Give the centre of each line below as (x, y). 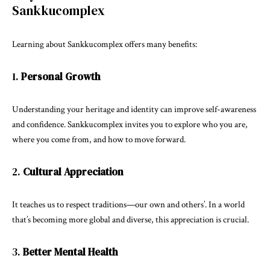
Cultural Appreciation (73, 172)
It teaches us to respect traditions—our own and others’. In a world (128, 205)
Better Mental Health (71, 252)
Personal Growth (61, 77)
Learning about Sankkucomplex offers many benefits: (105, 44)
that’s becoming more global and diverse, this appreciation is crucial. (130, 220)
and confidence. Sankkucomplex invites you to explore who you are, (130, 124)
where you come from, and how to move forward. (99, 140)
